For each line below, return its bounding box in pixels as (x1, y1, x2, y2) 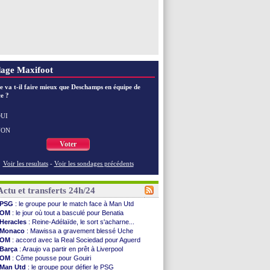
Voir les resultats (2, 160, 48, 167)
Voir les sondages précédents (54, 160, 134, 167)
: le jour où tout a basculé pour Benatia (12, 209, 124, 216)
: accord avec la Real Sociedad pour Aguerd (12, 236, 140, 243)
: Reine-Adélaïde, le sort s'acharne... (28, 218, 134, 225)
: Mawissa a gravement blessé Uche (27, 227, 133, 234)
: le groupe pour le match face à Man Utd (15, 200, 134, 207)
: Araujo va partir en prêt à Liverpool (19, 245, 123, 253)
